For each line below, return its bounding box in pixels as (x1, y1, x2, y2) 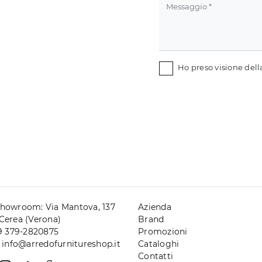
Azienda (138, 201, 171, 212)
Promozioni (138, 226, 188, 237)
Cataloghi (138, 238, 180, 249)
